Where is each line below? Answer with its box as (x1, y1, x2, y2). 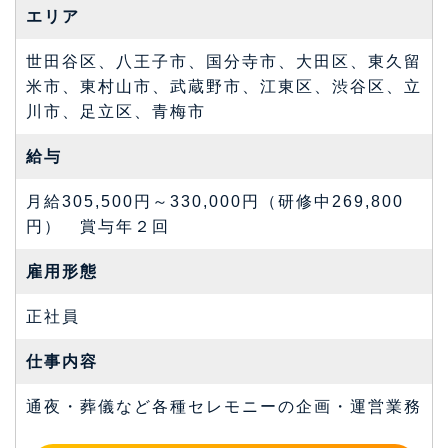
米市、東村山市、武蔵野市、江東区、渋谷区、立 (26, 78, 422, 95)
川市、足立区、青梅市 (26, 103, 206, 120)
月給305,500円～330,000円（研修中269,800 (26, 193, 404, 210)
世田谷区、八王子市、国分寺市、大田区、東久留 (26, 53, 422, 70)
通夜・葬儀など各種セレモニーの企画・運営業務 (26, 398, 422, 415)
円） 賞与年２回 (26, 218, 170, 235)
